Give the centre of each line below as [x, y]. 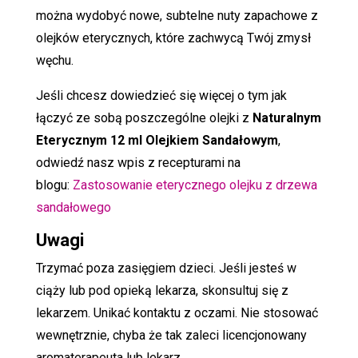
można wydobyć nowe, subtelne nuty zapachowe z [177, 15]
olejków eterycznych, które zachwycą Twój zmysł [173, 38]
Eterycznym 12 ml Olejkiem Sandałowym [157, 140]
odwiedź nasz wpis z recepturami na [138, 162]
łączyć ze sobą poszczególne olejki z [144, 117]
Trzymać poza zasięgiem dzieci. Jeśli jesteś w [166, 268]
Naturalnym [286, 117]
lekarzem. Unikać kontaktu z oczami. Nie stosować [177, 312]
